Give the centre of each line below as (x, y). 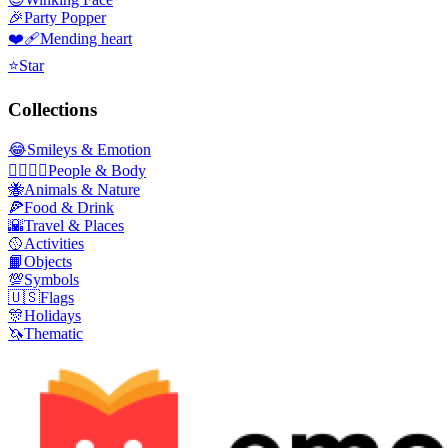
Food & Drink (69, 208)
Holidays (52, 316)
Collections (52, 110)
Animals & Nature (82, 190)
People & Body (97, 171)
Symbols (51, 280)
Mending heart (86, 38)
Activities (54, 244)
